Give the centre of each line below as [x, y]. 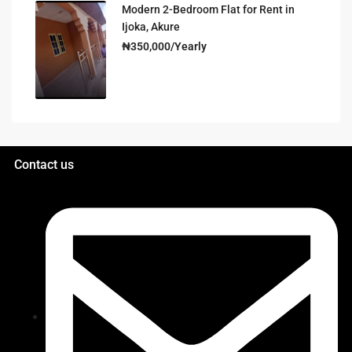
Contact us [44, 165]
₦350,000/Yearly [164, 46]
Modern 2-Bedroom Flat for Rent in [208, 9]
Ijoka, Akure [151, 26]
